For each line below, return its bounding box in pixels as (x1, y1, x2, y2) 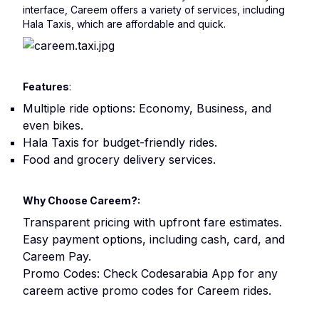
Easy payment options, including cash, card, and (23, 232, 285, 246)
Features (23, 80, 69, 93)
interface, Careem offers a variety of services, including (23, 4, 285, 16)
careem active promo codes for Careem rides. (23, 283, 271, 298)
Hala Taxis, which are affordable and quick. (23, 18, 226, 30)
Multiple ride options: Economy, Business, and (23, 101, 271, 115)
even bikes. (23, 118, 83, 132)
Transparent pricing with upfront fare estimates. (23, 215, 282, 229)
